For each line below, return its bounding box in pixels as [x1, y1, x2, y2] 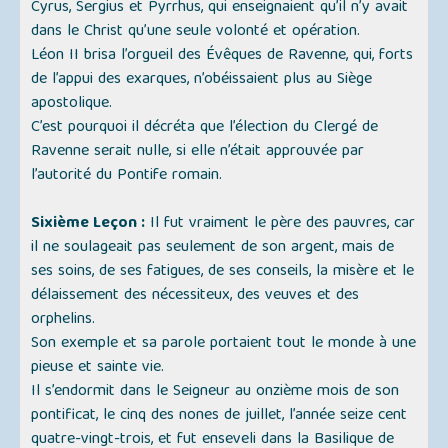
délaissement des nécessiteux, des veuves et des [31, 282, 360, 311]
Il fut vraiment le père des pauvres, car [145, 210, 416, 239]
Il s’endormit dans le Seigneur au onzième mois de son [31, 378, 400, 407]
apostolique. [31, 90, 113, 119]
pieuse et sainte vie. [31, 354, 165, 383]
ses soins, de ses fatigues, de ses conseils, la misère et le [31, 258, 415, 287]
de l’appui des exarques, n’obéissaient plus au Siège [31, 66, 373, 95]
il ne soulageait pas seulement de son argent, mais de [31, 234, 395, 263]
